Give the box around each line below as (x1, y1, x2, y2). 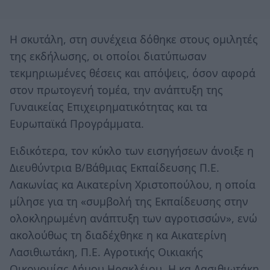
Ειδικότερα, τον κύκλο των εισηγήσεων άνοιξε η (10, 143, 254, 159)
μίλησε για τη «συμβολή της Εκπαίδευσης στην (10, 194, 248, 209)
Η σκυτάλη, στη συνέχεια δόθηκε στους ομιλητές (10, 31, 258, 46)
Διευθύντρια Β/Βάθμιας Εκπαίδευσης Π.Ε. (10, 160, 219, 175)
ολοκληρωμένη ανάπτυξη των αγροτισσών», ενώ (10, 211, 257, 226)
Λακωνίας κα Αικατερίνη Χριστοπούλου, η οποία (10, 177, 256, 192)
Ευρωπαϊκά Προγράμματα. (10, 116, 144, 131)
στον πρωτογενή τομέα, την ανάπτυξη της (10, 82, 223, 97)
